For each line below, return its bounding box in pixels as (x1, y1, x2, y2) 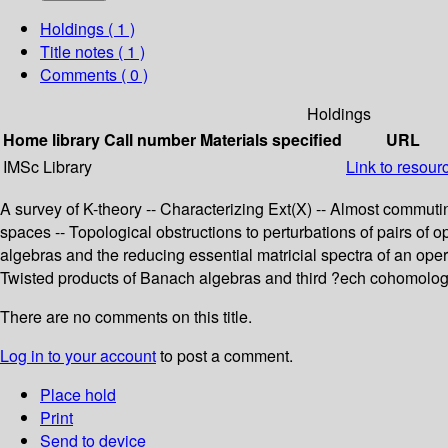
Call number (104, 128, 196, 152)
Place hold (40, 383, 116, 407)
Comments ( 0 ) (40, 63, 148, 87)
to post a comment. (156, 344, 293, 368)
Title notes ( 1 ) (40, 40, 145, 64)
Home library (3, 128, 100, 152)
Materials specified (200, 128, 342, 152)
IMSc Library (3, 155, 92, 179)
